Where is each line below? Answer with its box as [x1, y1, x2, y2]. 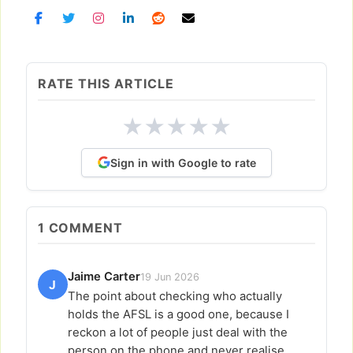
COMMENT [44, 219, 124, 236]
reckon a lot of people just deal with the [67, 325, 288, 340]
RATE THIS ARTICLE [37, 76, 174, 92]
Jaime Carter [67, 269, 140, 284]
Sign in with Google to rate [110, 155, 256, 169]
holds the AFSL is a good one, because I [67, 307, 289, 322]
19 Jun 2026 [139, 271, 199, 284]
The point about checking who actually [67, 289, 282, 304]
